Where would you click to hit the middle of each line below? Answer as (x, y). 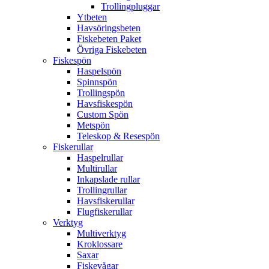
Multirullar (97, 168)
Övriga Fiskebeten (112, 49)
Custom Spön (103, 114)
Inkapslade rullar (108, 179)
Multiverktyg (101, 233)
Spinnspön (97, 82)
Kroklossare (100, 244)
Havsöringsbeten (109, 28)
